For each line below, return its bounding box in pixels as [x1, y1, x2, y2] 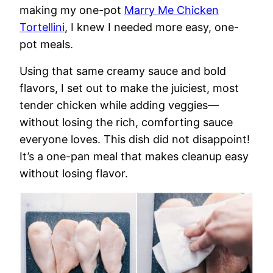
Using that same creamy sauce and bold [19, 65, 226, 77]
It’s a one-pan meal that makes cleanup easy [19, 150, 249, 163]
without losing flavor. [19, 167, 128, 180]
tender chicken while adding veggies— [19, 99, 219, 112]
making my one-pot [19, 4, 124, 16]
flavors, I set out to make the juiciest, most [19, 82, 239, 94]
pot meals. [19, 38, 73, 51]
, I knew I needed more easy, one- [65, 21, 239, 34]
